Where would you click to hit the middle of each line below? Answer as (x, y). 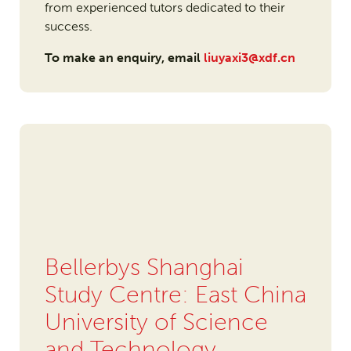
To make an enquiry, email (122, 58)
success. (70, 27)
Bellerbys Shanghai (144, 268)
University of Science (156, 322)
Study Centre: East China (175, 295)
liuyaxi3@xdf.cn (249, 58)
